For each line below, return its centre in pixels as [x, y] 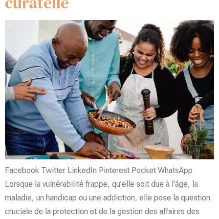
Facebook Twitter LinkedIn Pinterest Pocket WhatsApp [99, 171]
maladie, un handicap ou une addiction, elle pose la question [108, 198]
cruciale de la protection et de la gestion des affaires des [102, 212]
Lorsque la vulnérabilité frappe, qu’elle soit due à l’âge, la [101, 184]
